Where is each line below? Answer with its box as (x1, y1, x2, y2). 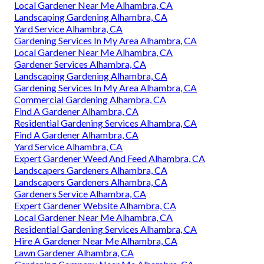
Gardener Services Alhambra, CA (14, 58, 146, 70)
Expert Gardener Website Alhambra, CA (14, 200, 176, 212)
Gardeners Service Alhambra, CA (14, 188, 146, 200)
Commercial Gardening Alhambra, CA (14, 94, 166, 105)
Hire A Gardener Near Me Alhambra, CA (14, 235, 177, 247)
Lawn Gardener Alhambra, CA (14, 247, 134, 259)
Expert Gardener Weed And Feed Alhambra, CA (14, 153, 205, 164)
